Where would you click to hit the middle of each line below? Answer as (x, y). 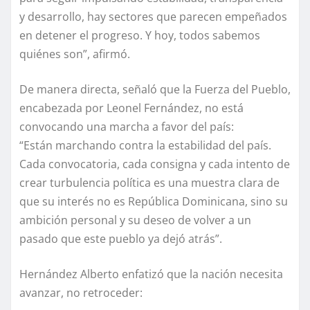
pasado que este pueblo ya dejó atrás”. (121, 238)
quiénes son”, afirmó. (75, 54)
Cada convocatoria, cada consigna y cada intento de (155, 164)
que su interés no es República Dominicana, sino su (154, 201)
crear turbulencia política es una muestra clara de (149, 182)
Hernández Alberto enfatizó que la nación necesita (151, 274)
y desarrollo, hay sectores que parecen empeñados (153, 16)
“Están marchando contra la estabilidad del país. (145, 145)
